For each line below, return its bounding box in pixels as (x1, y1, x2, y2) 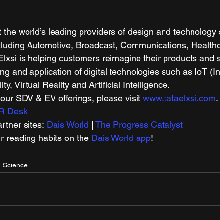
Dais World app (91, 133, 151, 143)
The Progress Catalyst (95, 119, 183, 130)
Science (3, 161, 27, 169)
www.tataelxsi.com (143, 93, 216, 104)
